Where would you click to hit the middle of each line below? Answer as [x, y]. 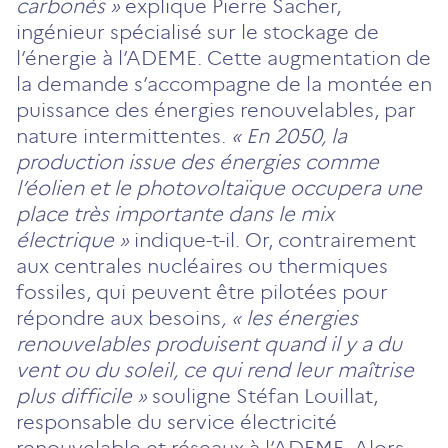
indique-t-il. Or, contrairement [272, 239]
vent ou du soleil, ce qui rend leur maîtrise [215, 369]
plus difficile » [81, 395]
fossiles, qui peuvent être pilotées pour [202, 291]
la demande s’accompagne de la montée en [224, 83]
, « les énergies [289, 317]
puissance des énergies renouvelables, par [216, 109]
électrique [65, 239]
